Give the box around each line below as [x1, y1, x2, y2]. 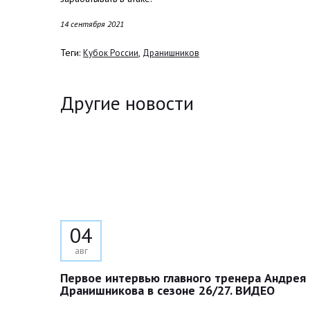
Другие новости [60, 90, 194, 116]
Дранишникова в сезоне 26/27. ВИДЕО [60, 282, 275, 298]
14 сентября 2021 [60, 19, 124, 29]
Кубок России [83, 47, 138, 59]
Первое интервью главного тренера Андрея [60, 270, 306, 286]
